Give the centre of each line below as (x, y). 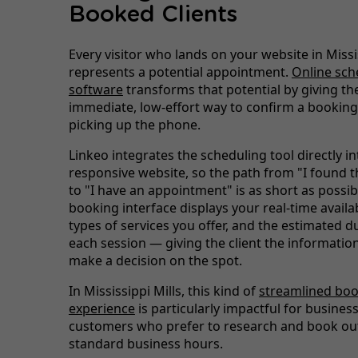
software (95, 89)
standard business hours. (145, 343)
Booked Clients (153, 15)
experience (101, 308)
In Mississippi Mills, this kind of (163, 290)
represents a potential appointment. (180, 72)
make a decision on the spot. (155, 260)
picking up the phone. (134, 124)
